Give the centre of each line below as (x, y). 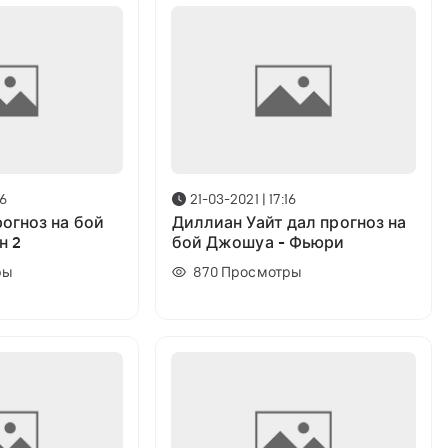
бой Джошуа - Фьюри (258, 242)
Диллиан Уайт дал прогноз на (289, 222)
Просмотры (262, 272)
